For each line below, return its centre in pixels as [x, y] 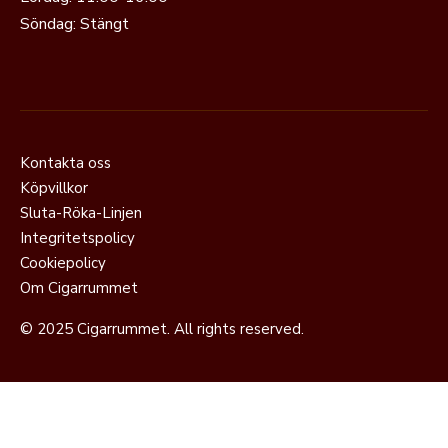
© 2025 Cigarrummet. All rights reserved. [162, 328]
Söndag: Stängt [74, 23]
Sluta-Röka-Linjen [81, 212]
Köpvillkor [54, 187]
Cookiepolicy [63, 262]
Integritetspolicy [77, 237]
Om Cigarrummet [79, 287]
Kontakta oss [65, 162]
